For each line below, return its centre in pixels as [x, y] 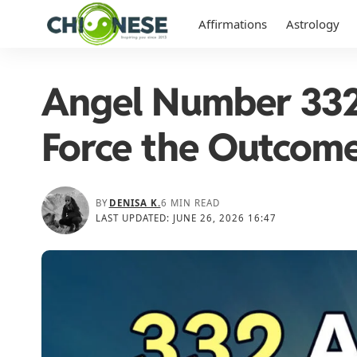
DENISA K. [135, 203]
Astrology [313, 24]
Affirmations [233, 24]
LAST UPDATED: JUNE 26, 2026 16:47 [186, 218]
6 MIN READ [190, 203]
